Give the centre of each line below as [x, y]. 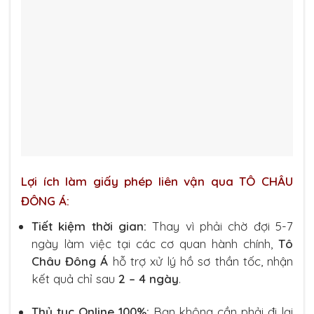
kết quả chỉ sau [75, 278]
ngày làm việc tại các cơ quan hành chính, [155, 243]
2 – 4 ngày [149, 278]
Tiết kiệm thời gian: [89, 226]
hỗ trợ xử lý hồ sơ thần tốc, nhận [201, 261]
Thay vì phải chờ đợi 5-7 [220, 226]
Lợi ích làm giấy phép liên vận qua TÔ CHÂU [157, 182]
